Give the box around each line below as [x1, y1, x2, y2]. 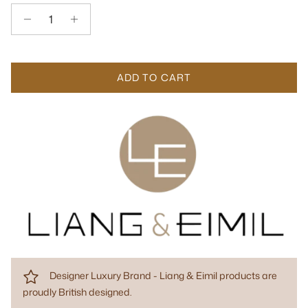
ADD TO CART [116, 70, 192, 84]
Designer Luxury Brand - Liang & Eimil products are [49, 268, 277, 282]
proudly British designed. [23, 285, 132, 298]
